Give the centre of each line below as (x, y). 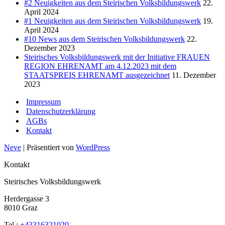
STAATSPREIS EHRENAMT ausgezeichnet (97, 75)
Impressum (43, 101)
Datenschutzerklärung (61, 111)
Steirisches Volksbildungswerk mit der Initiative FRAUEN (117, 57)
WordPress (93, 147)
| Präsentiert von (48, 147)
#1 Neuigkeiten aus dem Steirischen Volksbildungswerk (113, 21)
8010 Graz (21, 207)
